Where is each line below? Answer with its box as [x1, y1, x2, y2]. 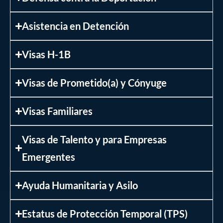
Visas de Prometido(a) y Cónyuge [22, 76, 167, 89]
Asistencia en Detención [22, 19, 129, 32]
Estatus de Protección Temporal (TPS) [22, 207, 188, 220]
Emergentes [22, 150, 76, 163]
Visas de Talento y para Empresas [22, 133, 167, 145]
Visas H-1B [22, 48, 71, 60]
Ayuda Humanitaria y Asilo [22, 179, 138, 191]
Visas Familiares [22, 105, 93, 117]
